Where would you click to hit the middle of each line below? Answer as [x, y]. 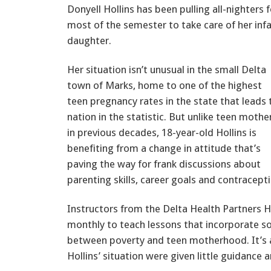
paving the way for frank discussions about [164, 164]
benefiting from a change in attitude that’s [164, 148]
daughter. [89, 40]
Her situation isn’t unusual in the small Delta [167, 69]
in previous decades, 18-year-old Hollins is [162, 132]
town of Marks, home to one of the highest [165, 85]
